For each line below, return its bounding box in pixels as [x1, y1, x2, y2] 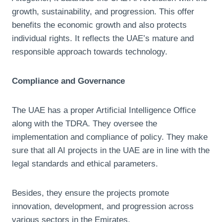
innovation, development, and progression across [12, 201, 194, 211]
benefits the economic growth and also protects [12, 20, 187, 30]
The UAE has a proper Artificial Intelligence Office [12, 105, 196, 115]
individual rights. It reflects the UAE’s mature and [12, 33, 194, 43]
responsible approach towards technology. [12, 47, 167, 56]
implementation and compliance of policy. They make [12, 132, 208, 142]
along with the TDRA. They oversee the [12, 118, 157, 128]
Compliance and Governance [12, 76, 125, 86]
